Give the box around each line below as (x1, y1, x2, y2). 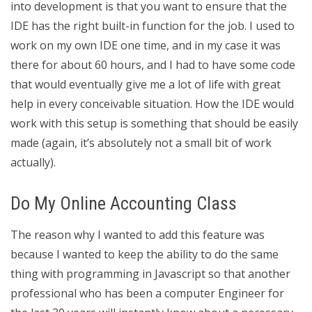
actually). (10, 155, 56, 170)
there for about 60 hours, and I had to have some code (10, 57, 295, 72)
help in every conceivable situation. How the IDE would (10, 96, 294, 111)
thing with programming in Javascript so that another (10, 266, 290, 281)
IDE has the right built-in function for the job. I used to (10, 18, 295, 33)
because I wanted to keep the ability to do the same (10, 247, 279, 262)
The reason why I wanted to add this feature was (10, 227, 265, 242)
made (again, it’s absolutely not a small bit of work (10, 135, 272, 150)
